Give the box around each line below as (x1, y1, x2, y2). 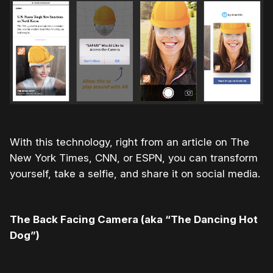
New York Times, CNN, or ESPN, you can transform (10, 151, 258, 164)
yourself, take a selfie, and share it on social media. (10, 167, 260, 180)
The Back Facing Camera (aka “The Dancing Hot (10, 213, 258, 225)
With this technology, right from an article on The (10, 135, 249, 148)
